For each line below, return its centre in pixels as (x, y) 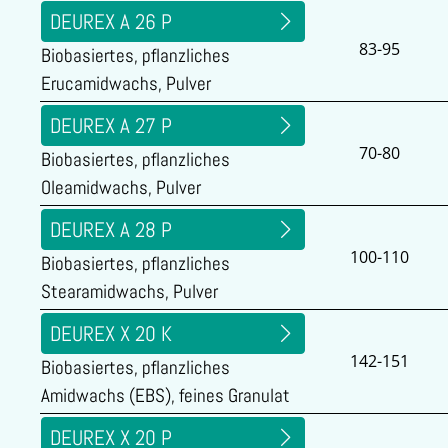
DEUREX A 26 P (111, 21)
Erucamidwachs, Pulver (126, 84)
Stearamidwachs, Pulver (129, 292)
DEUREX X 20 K (111, 333)
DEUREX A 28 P (111, 229)
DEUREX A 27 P (111, 125)
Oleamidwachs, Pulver (121, 188)
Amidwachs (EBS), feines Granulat (165, 396)
